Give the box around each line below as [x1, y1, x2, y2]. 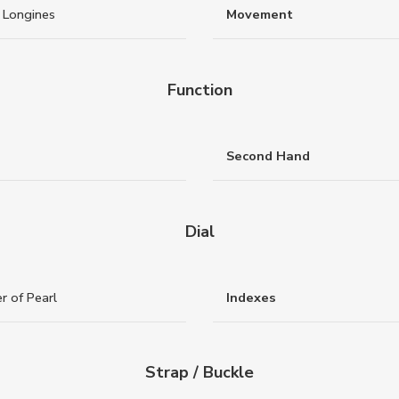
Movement [226, 5, 293, 24]
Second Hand [226, 147, 310, 166]
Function [167, 78, 232, 101]
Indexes [226, 288, 276, 306]
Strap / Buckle [145, 362, 254, 384]
